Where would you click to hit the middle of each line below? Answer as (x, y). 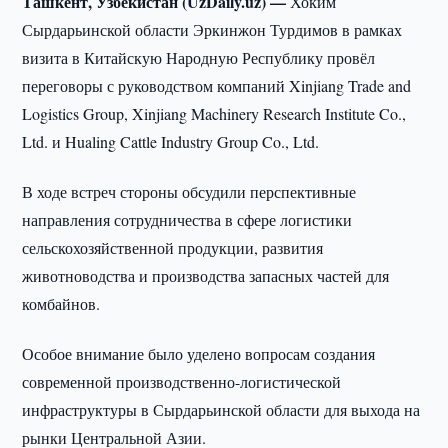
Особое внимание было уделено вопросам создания (199, 353)
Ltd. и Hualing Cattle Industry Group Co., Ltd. (171, 141)
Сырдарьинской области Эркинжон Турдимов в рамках (212, 29)
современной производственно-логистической (182, 381)
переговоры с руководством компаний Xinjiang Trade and (217, 85)
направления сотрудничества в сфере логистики (187, 219)
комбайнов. (61, 303)
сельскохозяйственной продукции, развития (173, 247)
